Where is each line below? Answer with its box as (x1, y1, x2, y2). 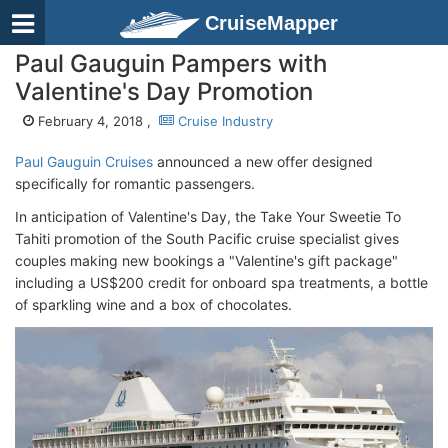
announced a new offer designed (153, 153, 373, 170)
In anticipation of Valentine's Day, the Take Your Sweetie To (15, 208, 401, 225)
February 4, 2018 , (34, 113, 159, 129)
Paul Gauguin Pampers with (15, 49, 327, 78)
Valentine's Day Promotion (15, 77, 313, 106)
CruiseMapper (205, 12, 338, 34)
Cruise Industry (174, 113, 273, 129)
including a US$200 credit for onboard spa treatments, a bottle (15, 274, 428, 291)
